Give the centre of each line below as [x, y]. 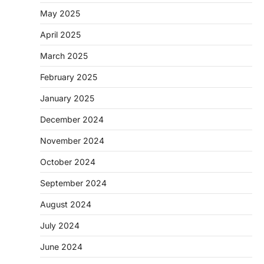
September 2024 [73, 183]
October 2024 [68, 162]
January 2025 [67, 98]
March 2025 [64, 56]
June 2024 [61, 247]
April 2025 [60, 34]
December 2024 [72, 119]
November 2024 [72, 141]
